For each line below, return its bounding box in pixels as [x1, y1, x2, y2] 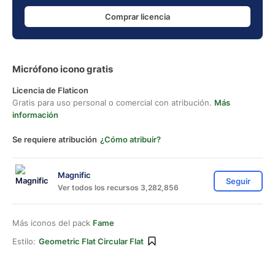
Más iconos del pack [12, 218, 93, 228]
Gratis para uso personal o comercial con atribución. [12, 98, 214, 107]
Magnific [58, 169, 91, 180]
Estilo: [12, 236, 36, 246]
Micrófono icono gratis [12, 63, 113, 75]
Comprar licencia [105, 11, 170, 21]
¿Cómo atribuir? [100, 134, 161, 144]
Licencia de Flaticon [12, 85, 88, 95]
